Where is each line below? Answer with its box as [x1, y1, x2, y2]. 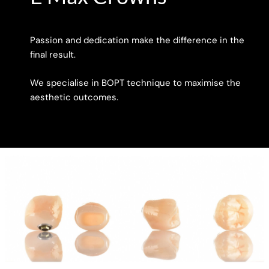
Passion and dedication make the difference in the [30, 34, 244, 47]
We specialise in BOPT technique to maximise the [30, 76, 241, 89]
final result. [30, 49, 76, 61]
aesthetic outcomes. [30, 91, 118, 103]
